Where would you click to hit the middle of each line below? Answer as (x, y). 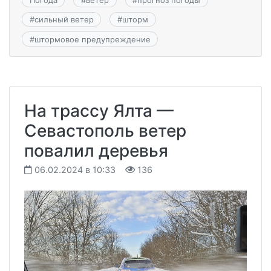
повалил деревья (96, 150)
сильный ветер (64, 20)
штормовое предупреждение (92, 39)
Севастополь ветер (105, 130)
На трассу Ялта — (99, 110)
